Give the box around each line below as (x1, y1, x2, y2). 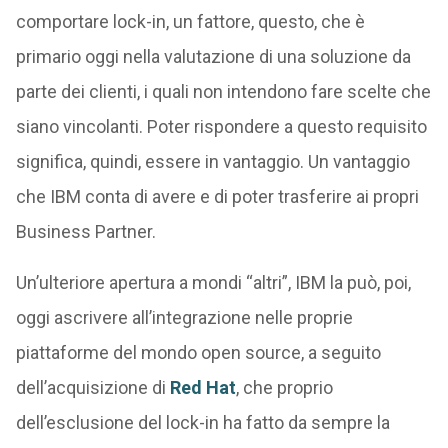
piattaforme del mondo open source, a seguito (15, 342, 381, 364)
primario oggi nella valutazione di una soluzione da (15, 46, 411, 68)
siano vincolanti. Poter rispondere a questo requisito (15, 116, 427, 138)
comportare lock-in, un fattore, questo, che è (15, 11, 365, 33)
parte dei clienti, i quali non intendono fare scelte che (15, 81, 431, 103)
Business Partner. (15, 221, 156, 243)
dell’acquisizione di (15, 377, 170, 399)
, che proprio (235, 377, 333, 399)
